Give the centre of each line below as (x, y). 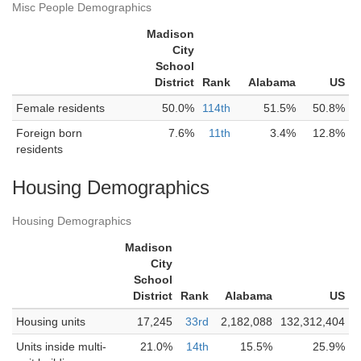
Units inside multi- (61, 346)
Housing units (51, 322)
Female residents (60, 108)
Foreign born (49, 133)
